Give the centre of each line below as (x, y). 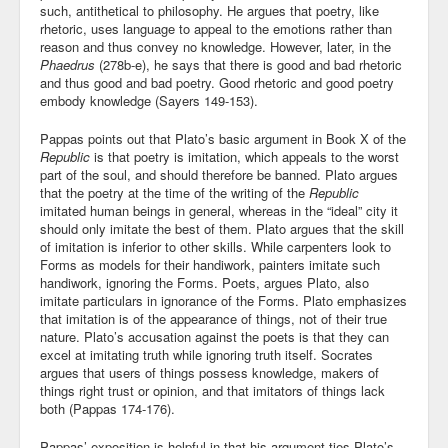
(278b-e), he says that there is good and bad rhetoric (248, 64)
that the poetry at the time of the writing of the (174, 192)
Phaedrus (67, 64)
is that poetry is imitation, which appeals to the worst (244, 156)
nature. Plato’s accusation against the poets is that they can (214, 336)
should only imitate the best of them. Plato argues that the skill (222, 228)
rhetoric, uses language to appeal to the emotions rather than (216, 28)
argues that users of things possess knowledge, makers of (209, 372)
